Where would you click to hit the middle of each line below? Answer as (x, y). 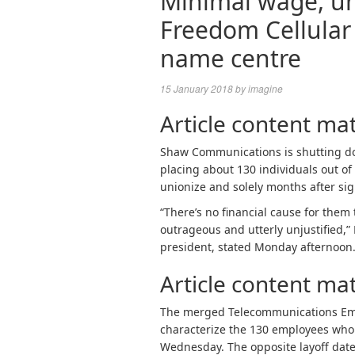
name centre (231, 58)
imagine (265, 88)
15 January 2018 (197, 88)
